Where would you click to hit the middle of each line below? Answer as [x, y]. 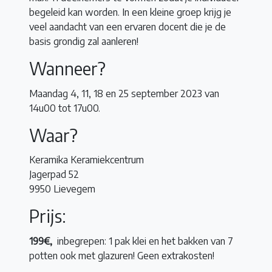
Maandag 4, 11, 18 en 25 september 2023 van [124, 93]
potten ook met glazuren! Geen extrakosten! [122, 256]
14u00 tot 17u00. [66, 108]
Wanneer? [67, 68]
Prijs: [48, 216]
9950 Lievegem [62, 189]
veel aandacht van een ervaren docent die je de [127, 26]
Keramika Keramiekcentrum [87, 160]
